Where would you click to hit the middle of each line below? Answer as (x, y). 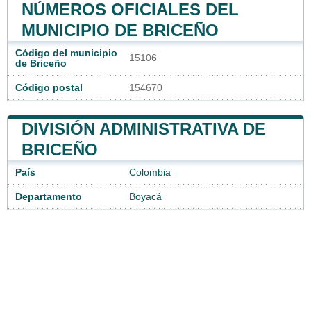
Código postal (49, 88)
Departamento (49, 197)
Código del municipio (66, 53)
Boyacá (145, 197)
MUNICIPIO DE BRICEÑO (120, 31)
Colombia (150, 173)
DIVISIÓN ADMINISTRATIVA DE (144, 129)
